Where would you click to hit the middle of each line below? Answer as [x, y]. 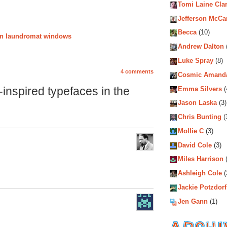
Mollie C [191, 131]
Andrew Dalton [201, 47]
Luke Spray [196, 61]
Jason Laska [197, 103]
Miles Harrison [201, 159]
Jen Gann [193, 202]
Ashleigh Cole [200, 173]
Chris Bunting [200, 117]
